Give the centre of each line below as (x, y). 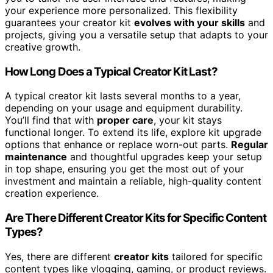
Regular (250, 145)
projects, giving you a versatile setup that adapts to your (136, 34)
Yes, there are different (59, 256)
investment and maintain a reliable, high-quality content (133, 181)
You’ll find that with (51, 120)
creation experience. (52, 193)
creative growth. (43, 47)
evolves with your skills (190, 22)
